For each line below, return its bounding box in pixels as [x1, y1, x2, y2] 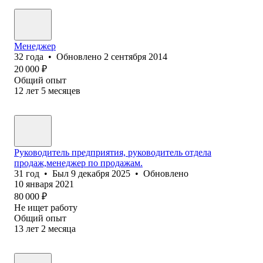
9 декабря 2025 [71, 168, 130, 178]
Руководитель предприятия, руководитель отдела [14, 147, 211, 157]
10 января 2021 [14, 178, 74, 189]
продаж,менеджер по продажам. [14, 157, 143, 168]
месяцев [48, 85, 80, 96]
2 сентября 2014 [104, 51, 167, 62]
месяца [48, 223, 76, 234]
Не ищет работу [14, 202, 77, 213]
